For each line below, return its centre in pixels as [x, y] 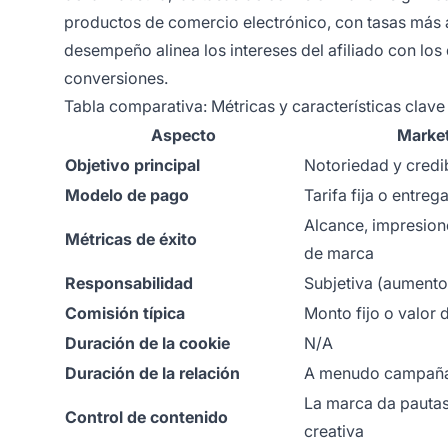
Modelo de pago [127, 195]
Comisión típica [125, 313]
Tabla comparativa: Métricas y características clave [254, 106]
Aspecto [183, 135]
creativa [334, 431]
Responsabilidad [129, 283]
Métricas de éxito [131, 239]
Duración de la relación [152, 373]
